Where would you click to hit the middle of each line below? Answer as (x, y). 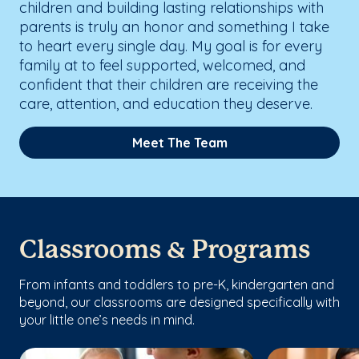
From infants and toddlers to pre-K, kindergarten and (177, 284)
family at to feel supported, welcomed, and (162, 65)
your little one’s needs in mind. (107, 319)
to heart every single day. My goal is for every (171, 46)
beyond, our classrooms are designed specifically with (179, 302)
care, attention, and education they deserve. (166, 103)
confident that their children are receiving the (169, 84)
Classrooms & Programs (165, 250)
